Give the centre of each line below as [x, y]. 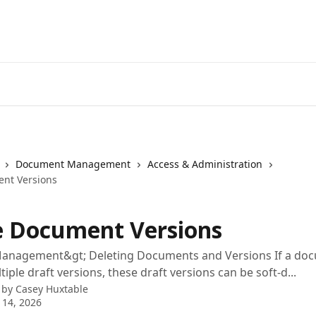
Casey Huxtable [52, 289]
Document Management [73, 164]
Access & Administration [205, 164]
